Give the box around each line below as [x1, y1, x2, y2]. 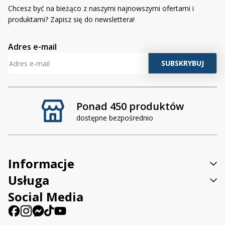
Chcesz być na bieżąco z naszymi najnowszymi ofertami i [8, 4, 194, 14]
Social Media [8, 188, 83, 205]
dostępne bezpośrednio [76, 113, 153, 123]
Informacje [8, 155, 74, 172]
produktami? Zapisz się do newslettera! [8, 15, 135, 25]
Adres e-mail [8, 41, 57, 53]
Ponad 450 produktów [76, 99, 184, 114]
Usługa [8, 172, 49, 189]
